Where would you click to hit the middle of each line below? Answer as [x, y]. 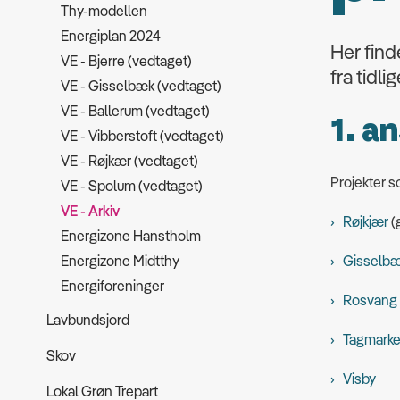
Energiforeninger [112, 286]
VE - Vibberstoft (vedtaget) [142, 136]
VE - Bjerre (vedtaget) [126, 61]
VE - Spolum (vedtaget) [132, 186]
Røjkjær [366, 222]
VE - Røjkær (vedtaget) [129, 161]
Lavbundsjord [88, 320]
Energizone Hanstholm [131, 236]
